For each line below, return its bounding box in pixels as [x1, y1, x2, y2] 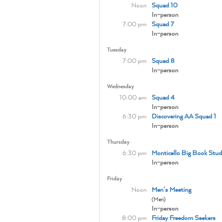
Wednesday [107, 82, 134, 90]
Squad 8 [151, 56, 174, 65]
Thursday [107, 138, 129, 145]
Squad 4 [151, 93, 174, 102]
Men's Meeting [151, 185, 191, 194]
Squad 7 [151, 19, 174, 28]
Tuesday [107, 46, 126, 53]
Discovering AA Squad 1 [151, 111, 216, 120]
